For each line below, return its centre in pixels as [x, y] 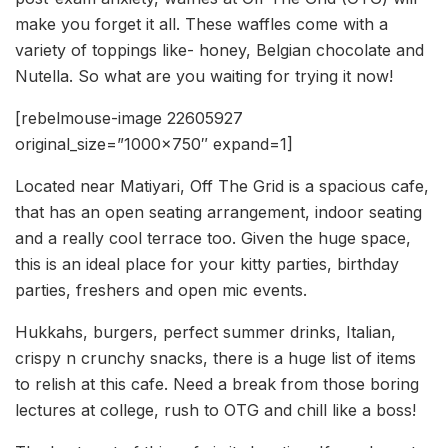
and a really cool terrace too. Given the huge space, [213, 238]
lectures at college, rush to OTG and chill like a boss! [215, 410]
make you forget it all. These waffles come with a [201, 24]
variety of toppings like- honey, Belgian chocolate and [219, 50]
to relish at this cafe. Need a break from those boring [217, 384]
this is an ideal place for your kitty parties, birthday [207, 264]
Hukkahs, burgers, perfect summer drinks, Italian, [205, 332]
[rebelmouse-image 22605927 [129, 118]
